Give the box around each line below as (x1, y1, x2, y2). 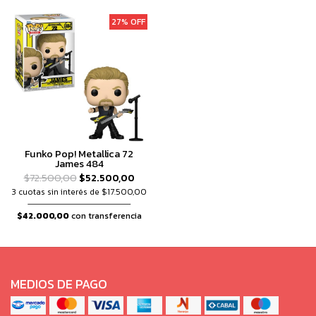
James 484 (54, 156, 104, 171)
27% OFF (111, 16, 145, 28)
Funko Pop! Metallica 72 (25, 146, 133, 162)
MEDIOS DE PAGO (11, 275, 107, 293)
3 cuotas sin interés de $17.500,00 (11, 186, 147, 198)
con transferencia (68, 209, 142, 222)
